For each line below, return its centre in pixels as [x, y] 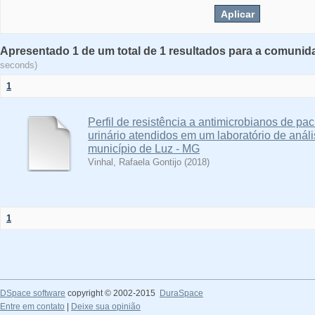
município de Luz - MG [144, 149]
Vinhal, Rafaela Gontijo [135, 162]
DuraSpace [181, 293]
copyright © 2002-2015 [112, 293]
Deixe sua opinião [106, 307]
